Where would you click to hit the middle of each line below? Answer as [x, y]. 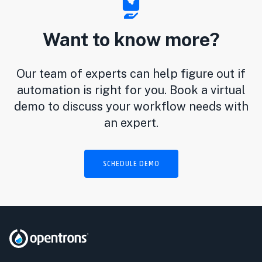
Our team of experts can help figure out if [131, 74]
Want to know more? [131, 39]
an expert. [131, 123]
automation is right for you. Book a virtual [131, 90]
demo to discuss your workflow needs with [131, 106]
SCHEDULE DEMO [131, 164]
